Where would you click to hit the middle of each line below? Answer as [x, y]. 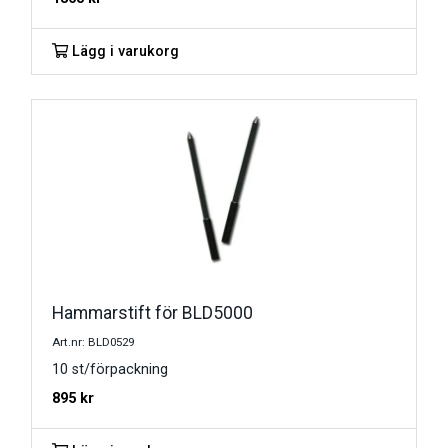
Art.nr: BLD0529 [93, 342]
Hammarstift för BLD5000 [152, 313]
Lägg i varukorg [123, 52]
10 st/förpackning [110, 370]
